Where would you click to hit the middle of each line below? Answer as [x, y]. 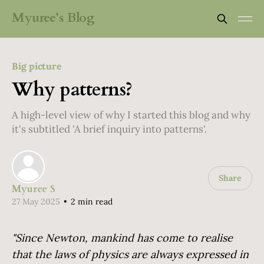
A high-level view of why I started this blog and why [131, 115]
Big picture [37, 66]
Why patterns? [72, 90]
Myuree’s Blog [53, 17]
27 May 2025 [36, 202]
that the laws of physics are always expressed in [130, 254]
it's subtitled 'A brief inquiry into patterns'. [109, 129]
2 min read [90, 202]
